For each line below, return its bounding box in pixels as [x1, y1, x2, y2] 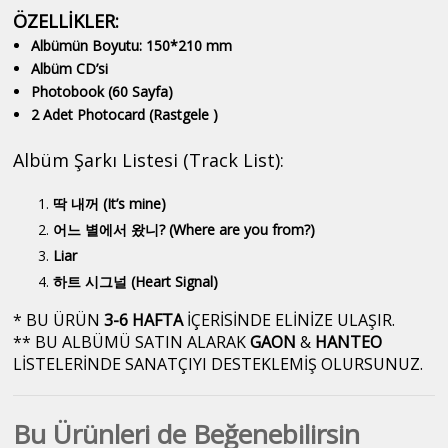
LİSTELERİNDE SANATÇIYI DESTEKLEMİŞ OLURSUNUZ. [13, 352, 424, 375]
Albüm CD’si [30, 58, 112, 78]
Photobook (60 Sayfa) [30, 81, 173, 101]
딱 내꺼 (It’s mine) [53, 194, 167, 214]
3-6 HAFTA [104, 308, 184, 331]
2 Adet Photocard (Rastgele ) [30, 104, 218, 124]
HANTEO [315, 330, 383, 353]
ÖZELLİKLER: [13, 9, 125, 34]
